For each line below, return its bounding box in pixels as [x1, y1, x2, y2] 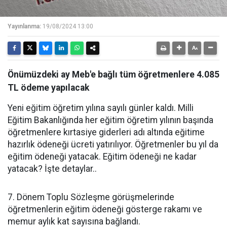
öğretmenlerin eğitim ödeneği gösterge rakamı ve [8, 204, 202, 214]
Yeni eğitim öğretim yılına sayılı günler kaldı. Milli [8, 103, 194, 113]
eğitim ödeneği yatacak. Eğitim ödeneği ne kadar [8, 152, 197, 162]
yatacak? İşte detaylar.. [8, 164, 97, 174]
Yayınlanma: [8, 23, 41, 30]
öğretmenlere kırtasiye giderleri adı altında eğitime [8, 127, 205, 137]
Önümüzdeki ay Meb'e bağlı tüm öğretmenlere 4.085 [8, 69, 219, 80]
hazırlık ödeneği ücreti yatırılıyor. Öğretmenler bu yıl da [8, 139, 218, 149]
